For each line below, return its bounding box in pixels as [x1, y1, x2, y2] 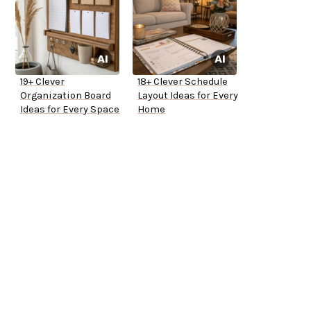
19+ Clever [20, 76, 65, 88]
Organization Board [20, 90, 111, 102]
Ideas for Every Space [20, 103, 119, 116]
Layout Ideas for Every [137, 90, 238, 102]
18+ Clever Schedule [137, 76, 228, 88]
